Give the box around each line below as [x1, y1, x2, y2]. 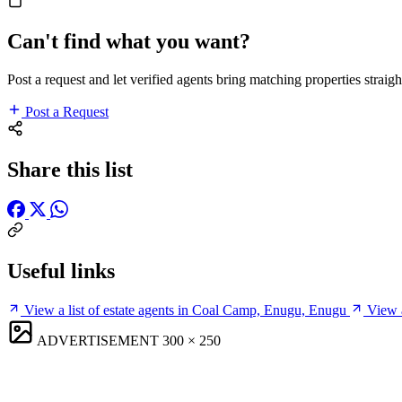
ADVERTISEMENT [37, 332, 159, 348]
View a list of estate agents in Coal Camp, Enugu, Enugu [24, 301, 346, 318]
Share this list [7, 157, 133, 181]
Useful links [7, 258, 115, 283]
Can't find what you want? [7, 30, 250, 54]
